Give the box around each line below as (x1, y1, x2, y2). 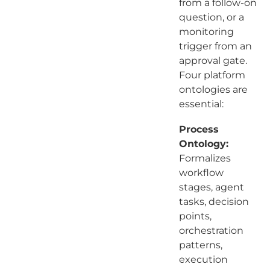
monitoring (178, 25, 234, 37)
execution (178, 253, 228, 265)
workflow (178, 166, 224, 178)
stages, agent (178, 181, 244, 193)
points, (178, 210, 212, 222)
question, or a (178, 11, 244, 23)
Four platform (178, 69, 245, 81)
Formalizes (178, 152, 231, 164)
